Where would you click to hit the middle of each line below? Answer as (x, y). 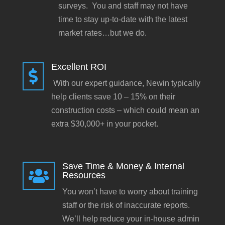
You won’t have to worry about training (130, 192)
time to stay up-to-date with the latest (123, 19)
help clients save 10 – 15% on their (113, 97)
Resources (84, 175)
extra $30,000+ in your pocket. (104, 124)
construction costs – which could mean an (125, 110)
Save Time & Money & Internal (123, 166)
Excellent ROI (79, 67)
